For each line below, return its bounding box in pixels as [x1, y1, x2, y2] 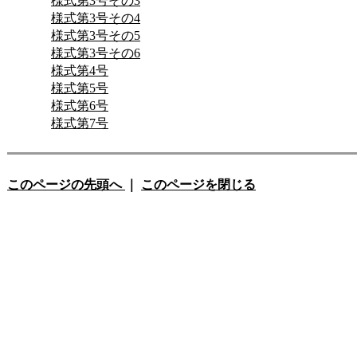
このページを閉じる [141, 178, 256, 191]
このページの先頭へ [7, 178, 122, 191]
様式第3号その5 [51, 29, 140, 42]
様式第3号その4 [51, 11, 140, 25]
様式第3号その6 [51, 46, 140, 60]
